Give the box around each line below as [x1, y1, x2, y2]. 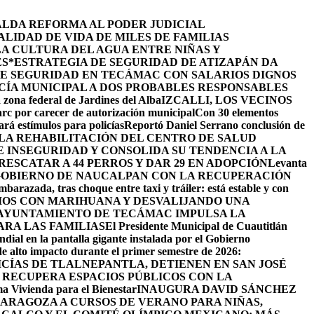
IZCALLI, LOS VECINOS [161, 94, 292, 106]
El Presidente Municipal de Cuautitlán [105, 220, 287, 232]
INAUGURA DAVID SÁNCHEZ [137, 283, 296, 295]
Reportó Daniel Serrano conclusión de [124, 119, 305, 131]
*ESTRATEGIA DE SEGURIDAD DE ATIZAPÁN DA [8, 56, 278, 68]
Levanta [268, 157, 307, 169]
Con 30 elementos [195, 107, 278, 118]
